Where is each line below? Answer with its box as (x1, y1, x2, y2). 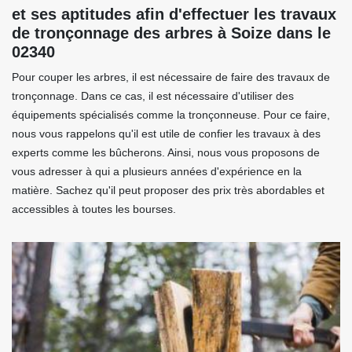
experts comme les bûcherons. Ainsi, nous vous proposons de (12, 146, 320, 159)
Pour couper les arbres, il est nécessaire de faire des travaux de (12, 71, 330, 84)
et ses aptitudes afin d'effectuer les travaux (12, 5, 336, 24)
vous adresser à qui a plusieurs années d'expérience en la (12, 165, 302, 178)
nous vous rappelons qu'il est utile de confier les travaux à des (12, 127, 321, 141)
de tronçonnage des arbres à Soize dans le (12, 24, 331, 42)
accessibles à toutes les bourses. (12, 203, 176, 216)
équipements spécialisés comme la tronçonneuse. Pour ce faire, (12, 108, 330, 122)
